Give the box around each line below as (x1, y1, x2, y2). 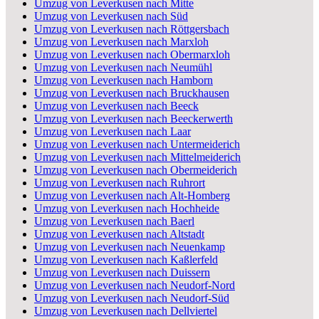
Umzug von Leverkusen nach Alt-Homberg (34, 189, 230, 202)
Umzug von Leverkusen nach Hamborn (34, 73, 213, 86)
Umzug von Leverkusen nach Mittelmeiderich (34, 150, 241, 163)
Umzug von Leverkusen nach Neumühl (34, 61, 212, 73)
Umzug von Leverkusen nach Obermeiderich (34, 163, 237, 176)
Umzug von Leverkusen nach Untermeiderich (34, 137, 240, 150)
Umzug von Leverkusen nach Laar (34, 125, 191, 137)
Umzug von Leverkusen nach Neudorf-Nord (34, 278, 235, 291)
